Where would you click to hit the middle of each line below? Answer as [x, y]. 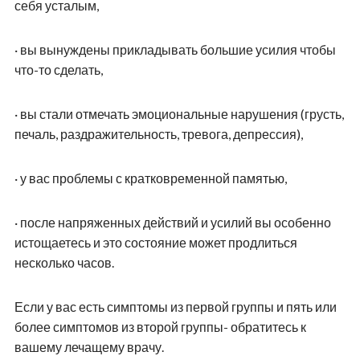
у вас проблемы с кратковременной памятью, [153, 178]
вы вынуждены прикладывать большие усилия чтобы [178, 50]
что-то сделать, [58, 70]
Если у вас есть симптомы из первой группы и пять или [175, 307]
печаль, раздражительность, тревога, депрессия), [158, 134]
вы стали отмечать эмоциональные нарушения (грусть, [182, 114]
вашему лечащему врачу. [89, 347]
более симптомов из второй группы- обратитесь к [160, 327]
